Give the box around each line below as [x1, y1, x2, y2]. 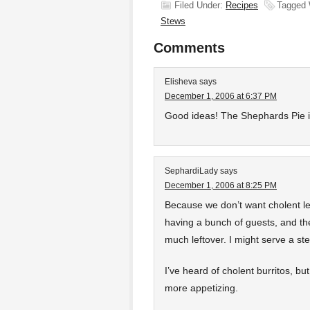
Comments [154, 40, 225, 55]
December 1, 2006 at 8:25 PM [165, 181, 277, 190]
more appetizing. [165, 282, 238, 293]
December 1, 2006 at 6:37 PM [165, 91, 277, 101]
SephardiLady [165, 166, 218, 176]
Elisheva [165, 77, 197, 86]
